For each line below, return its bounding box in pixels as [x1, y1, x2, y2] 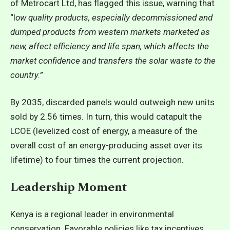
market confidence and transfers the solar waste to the [10, 55, 216, 66]
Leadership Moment [10, 180, 127, 194]
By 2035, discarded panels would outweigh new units [10, 97, 215, 107]
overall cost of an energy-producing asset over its [10, 140, 202, 150]
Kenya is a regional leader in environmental [10, 209, 174, 219]
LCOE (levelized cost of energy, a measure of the [10, 126, 197, 136]
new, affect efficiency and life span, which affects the [10, 41, 209, 51]
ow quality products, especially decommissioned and [15, 12, 213, 23]
